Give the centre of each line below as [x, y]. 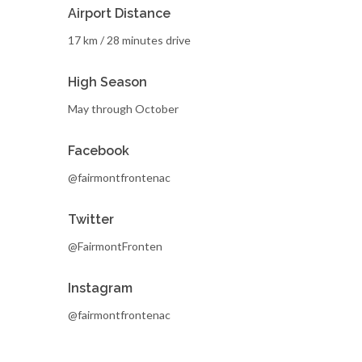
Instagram [100, 288]
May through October [123, 108]
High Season [107, 82]
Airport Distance [119, 13]
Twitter [91, 219]
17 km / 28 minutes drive [129, 40]
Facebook [99, 150]
